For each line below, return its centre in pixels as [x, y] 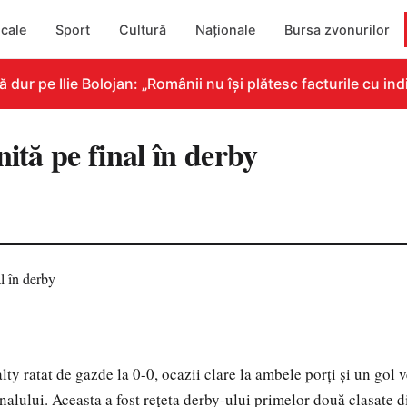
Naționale [226, 29]
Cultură [143, 29]
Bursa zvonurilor [338, 29]
